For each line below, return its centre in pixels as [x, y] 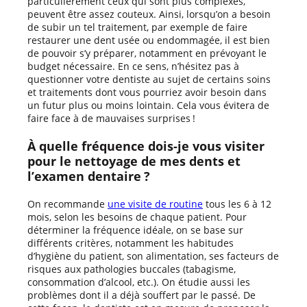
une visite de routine [155, 204]
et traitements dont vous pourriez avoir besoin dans [147, 92]
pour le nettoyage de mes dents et [134, 161]
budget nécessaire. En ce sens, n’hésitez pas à [133, 66]
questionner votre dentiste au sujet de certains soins [149, 79]
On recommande [67, 204]
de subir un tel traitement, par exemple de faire [137, 27]
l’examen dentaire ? [89, 176]
